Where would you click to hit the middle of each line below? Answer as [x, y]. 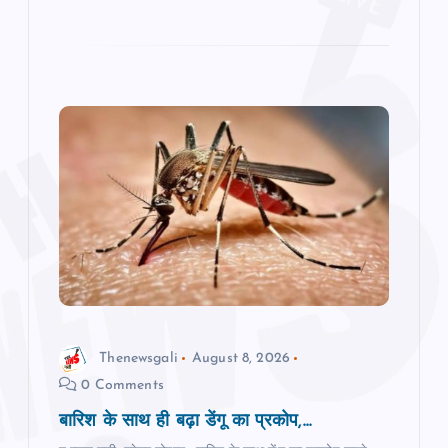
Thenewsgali [138, 359]
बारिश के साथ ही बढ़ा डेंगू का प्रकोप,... [185, 421]
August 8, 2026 [241, 359]
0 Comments [120, 385]
